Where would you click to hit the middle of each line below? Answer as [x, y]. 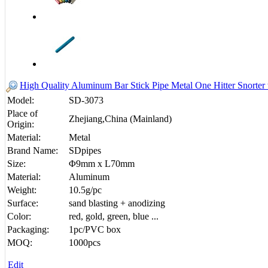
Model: [21, 100]
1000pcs [85, 243]
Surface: [23, 203]
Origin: [21, 124]
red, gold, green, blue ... [114, 217]
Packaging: [28, 230]
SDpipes [85, 151]
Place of [22, 114]
